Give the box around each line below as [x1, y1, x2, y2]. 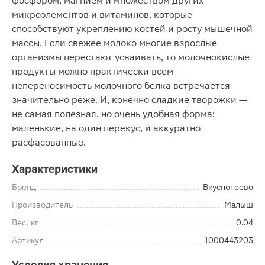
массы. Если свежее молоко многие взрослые [12, 37, 217, 49]
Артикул [12, 235, 44, 245]
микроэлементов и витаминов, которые [12, 9, 192, 20]
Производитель [12, 200, 73, 209]
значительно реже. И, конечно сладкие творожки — [12, 94, 247, 105]
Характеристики [12, 163, 98, 175]
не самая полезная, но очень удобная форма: [12, 108, 215, 119]
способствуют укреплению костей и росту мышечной [12, 23, 253, 34]
